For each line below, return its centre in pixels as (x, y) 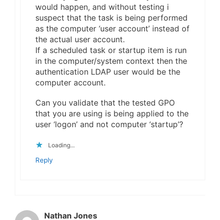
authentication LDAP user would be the (108, 71)
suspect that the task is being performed (111, 17)
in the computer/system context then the (111, 61)
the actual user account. (80, 39)
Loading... (61, 145)
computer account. (70, 82)
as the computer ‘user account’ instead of (112, 28)
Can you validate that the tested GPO (105, 102)
